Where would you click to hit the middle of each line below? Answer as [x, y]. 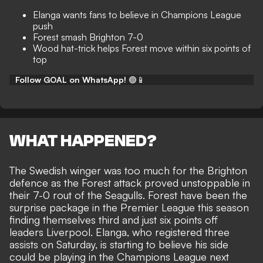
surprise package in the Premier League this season [129, 208]
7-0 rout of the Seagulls [88, 195]
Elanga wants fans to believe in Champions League [137, 15]
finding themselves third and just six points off [114, 220]
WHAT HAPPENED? [83, 141]
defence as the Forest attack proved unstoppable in [130, 183]
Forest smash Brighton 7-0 [88, 37]
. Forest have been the [195, 195]
